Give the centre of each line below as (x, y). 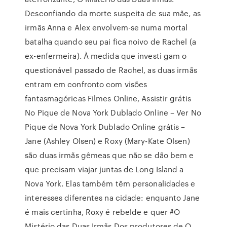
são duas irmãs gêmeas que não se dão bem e (109, 155)
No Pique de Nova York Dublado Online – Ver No (113, 112)
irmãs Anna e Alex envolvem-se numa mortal (106, 27)
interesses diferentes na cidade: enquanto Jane (112, 198)
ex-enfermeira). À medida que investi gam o (106, 56)
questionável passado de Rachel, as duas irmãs (111, 70)
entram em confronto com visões (86, 84)
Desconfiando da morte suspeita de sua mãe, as (113, 13)
